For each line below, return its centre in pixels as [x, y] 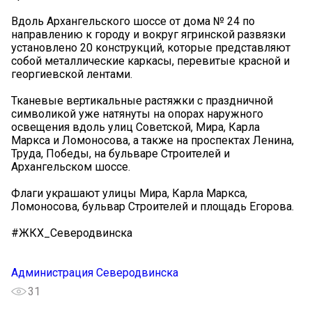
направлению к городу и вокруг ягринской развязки [148, 34]
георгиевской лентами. [72, 74]
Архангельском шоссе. [71, 166]
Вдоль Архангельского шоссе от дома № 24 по [133, 21]
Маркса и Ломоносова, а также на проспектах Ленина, [153, 140]
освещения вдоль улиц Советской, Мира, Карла [135, 127]
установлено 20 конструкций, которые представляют [151, 47]
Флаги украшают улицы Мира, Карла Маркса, [129, 193]
